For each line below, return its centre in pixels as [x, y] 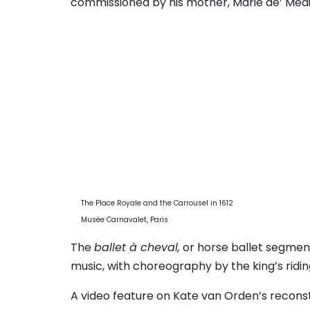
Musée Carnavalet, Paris [119, 220]
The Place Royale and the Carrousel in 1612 [152, 203]
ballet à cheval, [137, 248]
